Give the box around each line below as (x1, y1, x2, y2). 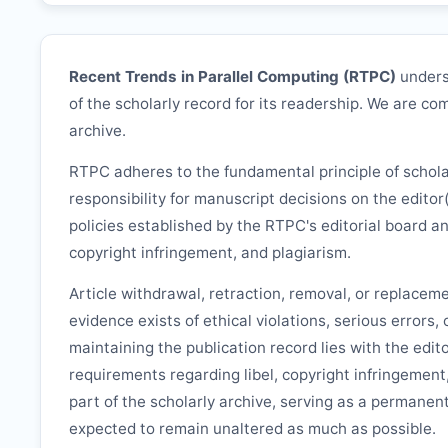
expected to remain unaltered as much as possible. (69, 418, 436, 438)
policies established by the (69, 215, 265, 235)
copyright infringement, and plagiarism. (69, 242, 351, 262)
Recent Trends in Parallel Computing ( (69, 67, 349, 87)
